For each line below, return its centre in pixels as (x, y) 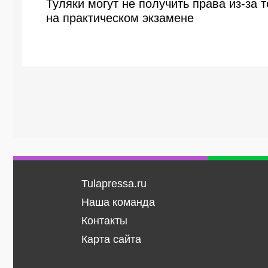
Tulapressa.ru (114, 184)
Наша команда (118, 202)
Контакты (104, 221)
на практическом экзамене (120, 18)
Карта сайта (111, 239)
